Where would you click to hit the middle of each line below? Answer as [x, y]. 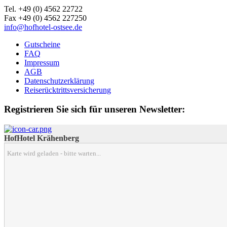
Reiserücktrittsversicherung [68, 90]
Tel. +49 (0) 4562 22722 [43, 9]
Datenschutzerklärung [59, 81]
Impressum [42, 62]
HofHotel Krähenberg [42, 138]
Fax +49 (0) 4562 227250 [45, 18]
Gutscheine [42, 44]
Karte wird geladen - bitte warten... [54, 153]
